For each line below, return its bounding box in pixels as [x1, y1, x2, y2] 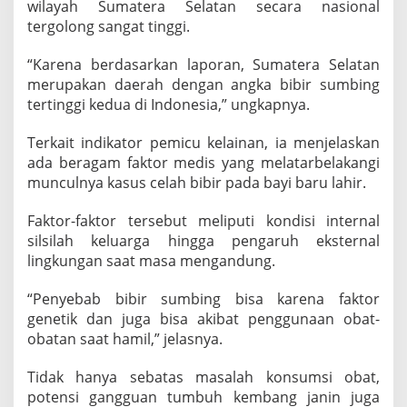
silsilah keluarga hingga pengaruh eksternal [27, 231, 380, 252]
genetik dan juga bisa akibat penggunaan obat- [27, 309, 380, 330]
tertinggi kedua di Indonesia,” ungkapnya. [27, 94, 310, 115]
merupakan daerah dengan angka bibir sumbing [27, 74, 380, 95]
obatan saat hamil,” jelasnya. [27, 329, 223, 350]
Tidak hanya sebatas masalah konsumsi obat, [27, 367, 380, 388]
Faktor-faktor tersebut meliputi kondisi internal [27, 211, 380, 232]
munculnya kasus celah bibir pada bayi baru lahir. [27, 173, 366, 194]
